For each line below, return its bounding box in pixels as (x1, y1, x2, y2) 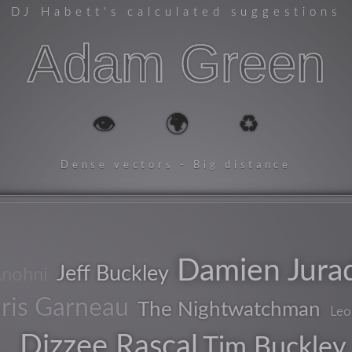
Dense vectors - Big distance (60, 159, 291, 170)
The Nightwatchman (137, 299, 321, 320)
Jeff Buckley (57, 263, 170, 284)
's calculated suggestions (103, 6, 341, 19)
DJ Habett (11, 6, 104, 19)
